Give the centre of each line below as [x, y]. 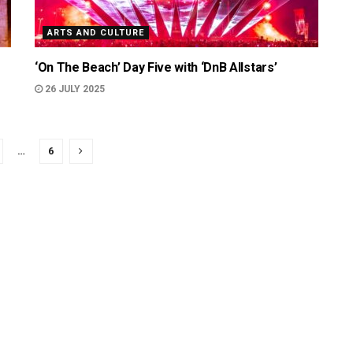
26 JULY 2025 [74, 89]
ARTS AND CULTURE [96, 33]
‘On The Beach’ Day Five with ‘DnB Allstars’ [156, 67]
